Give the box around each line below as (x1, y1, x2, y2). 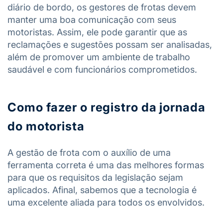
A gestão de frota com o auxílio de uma (7, 147, 171, 158)
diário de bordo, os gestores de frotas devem (7, 2, 196, 12)
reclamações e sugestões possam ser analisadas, (7, 39, 212, 50)
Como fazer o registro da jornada (7, 100, 206, 114)
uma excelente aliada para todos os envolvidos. (7, 197, 205, 208)
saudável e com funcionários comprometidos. (7, 64, 197, 75)
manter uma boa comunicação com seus (7, 14, 176, 25)
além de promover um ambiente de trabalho (7, 52, 190, 62)
